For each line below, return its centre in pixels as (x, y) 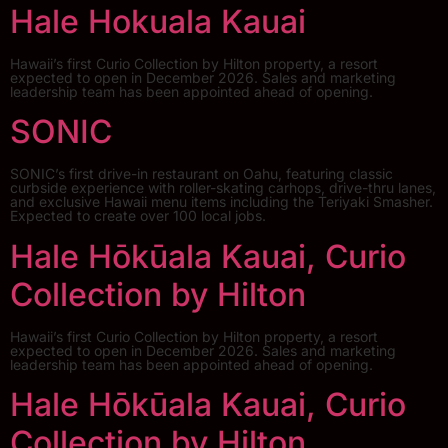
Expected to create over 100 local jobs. (138, 216)
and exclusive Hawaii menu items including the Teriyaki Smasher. (221, 202)
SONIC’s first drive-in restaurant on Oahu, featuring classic (201, 174)
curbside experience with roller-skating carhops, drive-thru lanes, (223, 188)
